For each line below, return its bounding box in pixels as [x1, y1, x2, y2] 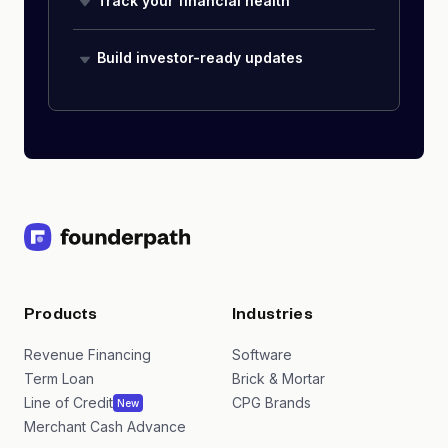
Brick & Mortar [232, 370, 325, 387]
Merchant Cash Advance [24, 418, 186, 435]
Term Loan [24, 370, 94, 387]
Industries [232, 308, 313, 326]
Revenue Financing [24, 346, 151, 363]
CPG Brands [232, 394, 311, 411]
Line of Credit [24, 394, 113, 411]
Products [24, 308, 98, 326]
